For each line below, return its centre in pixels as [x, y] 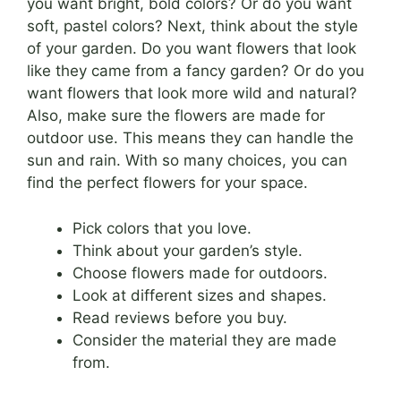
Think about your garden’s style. [188, 250]
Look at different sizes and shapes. [200, 295]
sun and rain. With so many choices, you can [187, 161]
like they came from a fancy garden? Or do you [196, 71]
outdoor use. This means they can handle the [190, 138]
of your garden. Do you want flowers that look [192, 49]
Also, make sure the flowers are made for [176, 116]
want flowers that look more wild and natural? [192, 94]
